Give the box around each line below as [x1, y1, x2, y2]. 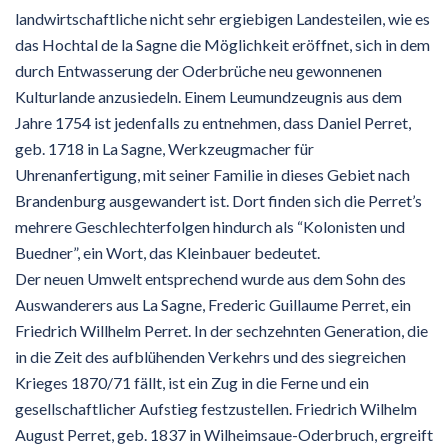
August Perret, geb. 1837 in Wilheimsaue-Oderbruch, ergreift [15, 424, 433, 444]
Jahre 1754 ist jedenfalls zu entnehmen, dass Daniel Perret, [15, 112, 411, 132]
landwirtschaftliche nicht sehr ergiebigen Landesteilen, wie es [15, 8, 430, 28]
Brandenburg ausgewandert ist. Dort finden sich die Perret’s [15, 190, 422, 210]
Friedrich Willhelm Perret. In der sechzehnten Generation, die [15, 320, 428, 340]
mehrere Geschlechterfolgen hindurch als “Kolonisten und [15, 216, 405, 236]
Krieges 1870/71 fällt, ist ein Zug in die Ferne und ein [15, 372, 369, 392]
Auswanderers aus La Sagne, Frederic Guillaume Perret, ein [15, 294, 411, 314]
